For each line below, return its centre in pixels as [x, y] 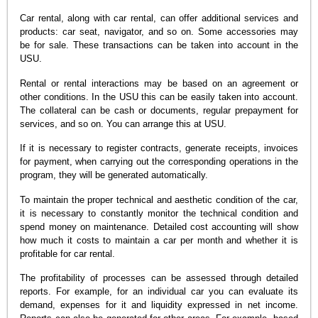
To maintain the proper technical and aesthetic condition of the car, [159, 199]
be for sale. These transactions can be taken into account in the [159, 45]
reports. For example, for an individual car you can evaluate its [159, 292]
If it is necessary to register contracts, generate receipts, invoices [159, 148]
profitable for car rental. [68, 253]
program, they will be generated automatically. [114, 175]
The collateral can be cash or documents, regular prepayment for [159, 110]
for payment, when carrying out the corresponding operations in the [159, 162]
